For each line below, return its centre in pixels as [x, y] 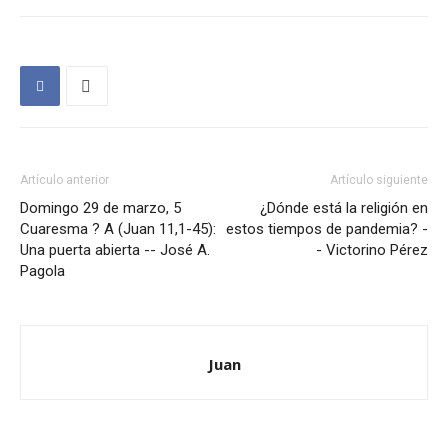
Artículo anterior [64, 180]
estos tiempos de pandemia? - [327, 229]
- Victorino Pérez [372, 250]
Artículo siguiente [379, 180]
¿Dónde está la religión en [344, 208]
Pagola [42, 271]
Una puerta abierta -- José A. [115, 250]
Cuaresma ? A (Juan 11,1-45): [118, 229]
